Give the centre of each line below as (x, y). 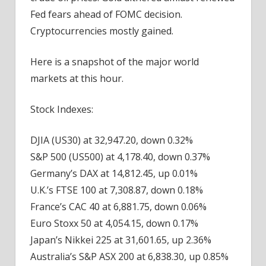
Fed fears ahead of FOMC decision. (106, 14)
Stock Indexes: (62, 109)
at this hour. (95, 78)
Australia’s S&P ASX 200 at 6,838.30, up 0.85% (129, 256)
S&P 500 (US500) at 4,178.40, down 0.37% (120, 156)
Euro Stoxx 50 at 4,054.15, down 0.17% (114, 223)
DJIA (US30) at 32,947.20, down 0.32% (112, 140)
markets (49, 78)
